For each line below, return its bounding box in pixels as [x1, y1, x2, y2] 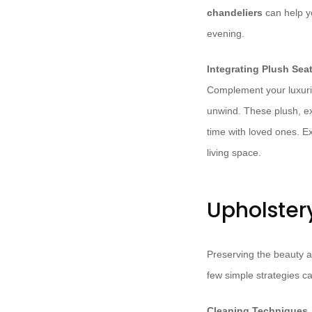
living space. [207, 147, 261, 159]
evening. [207, 28, 244, 40]
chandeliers [207, 7, 263, 19]
